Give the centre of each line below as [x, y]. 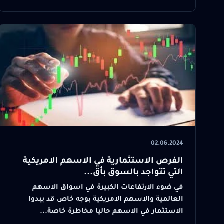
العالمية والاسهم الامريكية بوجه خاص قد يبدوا [106, 200]
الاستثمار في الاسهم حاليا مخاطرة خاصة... [112, 212]
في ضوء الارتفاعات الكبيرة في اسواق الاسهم [108, 188]
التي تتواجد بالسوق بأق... [134, 173]
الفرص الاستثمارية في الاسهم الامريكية [103, 161]
